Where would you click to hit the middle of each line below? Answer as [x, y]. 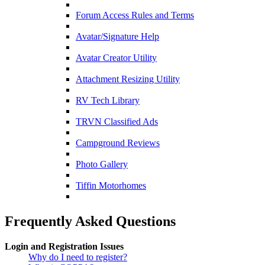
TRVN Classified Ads [117, 122]
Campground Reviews [118, 143]
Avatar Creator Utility [116, 58]
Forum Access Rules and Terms [135, 15]
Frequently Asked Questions [90, 221]
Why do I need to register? [78, 257]
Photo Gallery [102, 164]
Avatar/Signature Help [117, 36]
